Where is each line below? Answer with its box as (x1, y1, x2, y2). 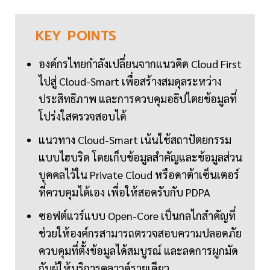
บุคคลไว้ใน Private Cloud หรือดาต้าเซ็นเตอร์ (39, 168, 239, 182)
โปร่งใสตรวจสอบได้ (39, 109, 127, 124)
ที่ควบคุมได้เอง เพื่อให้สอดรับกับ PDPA (39, 185, 210, 199)
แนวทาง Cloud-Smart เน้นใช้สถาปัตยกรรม (39, 133, 231, 147)
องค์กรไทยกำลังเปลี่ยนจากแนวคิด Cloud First (39, 57, 242, 71)
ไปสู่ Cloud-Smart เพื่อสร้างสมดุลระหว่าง (39, 74, 222, 89)
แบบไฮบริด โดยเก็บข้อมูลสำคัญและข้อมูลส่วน (39, 150, 242, 165)
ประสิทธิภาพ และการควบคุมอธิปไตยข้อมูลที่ (39, 92, 237, 106)
